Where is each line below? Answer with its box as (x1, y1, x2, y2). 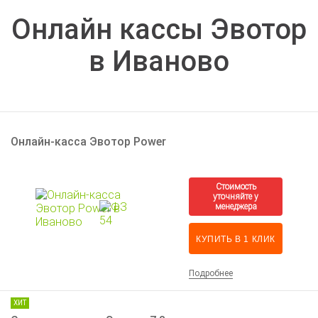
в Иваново (89, 45, 229, 79)
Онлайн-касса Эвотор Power (11, 135, 166, 149)
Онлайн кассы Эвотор (11, 13, 307, 47)
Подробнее (189, 268, 233, 279)
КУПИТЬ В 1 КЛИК (196, 234, 275, 245)
